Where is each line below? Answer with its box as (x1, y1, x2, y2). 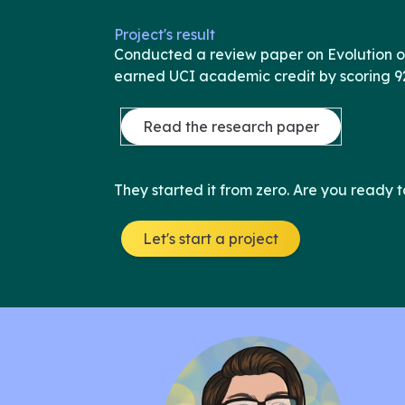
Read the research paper (143, 118, 319, 136)
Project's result (114, 25, 215, 43)
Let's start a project (143, 230, 278, 248)
